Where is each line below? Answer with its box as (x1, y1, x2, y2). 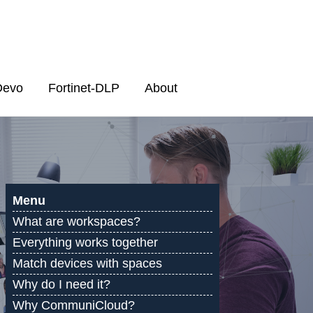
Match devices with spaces (13, 256, 162, 270)
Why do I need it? (13, 277, 110, 291)
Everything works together (13, 235, 158, 249)
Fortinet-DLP (48, 80, 119, 95)
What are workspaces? (13, 214, 140, 228)
